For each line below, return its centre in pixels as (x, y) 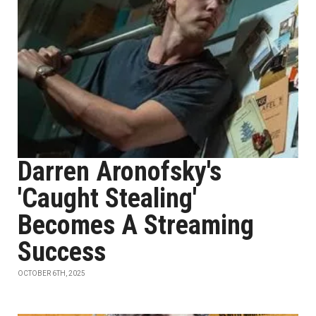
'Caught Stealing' (107, 198)
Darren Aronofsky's (120, 171)
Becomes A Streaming (136, 225)
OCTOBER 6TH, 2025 (51, 273)
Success (62, 252)
